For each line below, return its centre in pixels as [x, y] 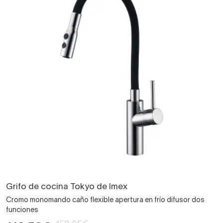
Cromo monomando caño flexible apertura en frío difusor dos [105, 200]
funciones [22, 210]
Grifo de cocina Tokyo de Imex [67, 187]
